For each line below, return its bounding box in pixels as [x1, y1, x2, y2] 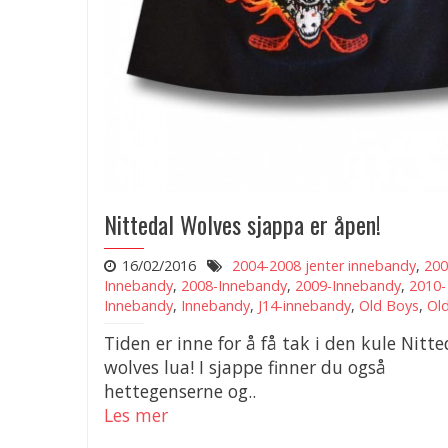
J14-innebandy [258, 295, 351, 315]
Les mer [104, 402, 168, 427]
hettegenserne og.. [104, 378, 256, 403]
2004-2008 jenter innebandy [231, 255, 416, 275]
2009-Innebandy [295, 275, 401, 295]
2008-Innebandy [181, 275, 287, 295]
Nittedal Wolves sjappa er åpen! [104, 205, 381, 242]
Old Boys [359, 295, 419, 315]
